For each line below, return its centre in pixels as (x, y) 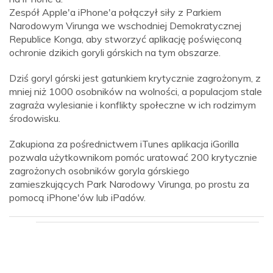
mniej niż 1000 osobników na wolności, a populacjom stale (136, 91)
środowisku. (35, 118)
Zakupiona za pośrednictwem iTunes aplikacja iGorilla (124, 144)
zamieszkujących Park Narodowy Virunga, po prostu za (129, 184)
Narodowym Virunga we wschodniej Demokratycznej (125, 26)
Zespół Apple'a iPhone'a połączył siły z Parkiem (115, 12)
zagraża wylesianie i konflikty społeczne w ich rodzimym (133, 105)
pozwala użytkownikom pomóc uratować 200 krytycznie (133, 157)
